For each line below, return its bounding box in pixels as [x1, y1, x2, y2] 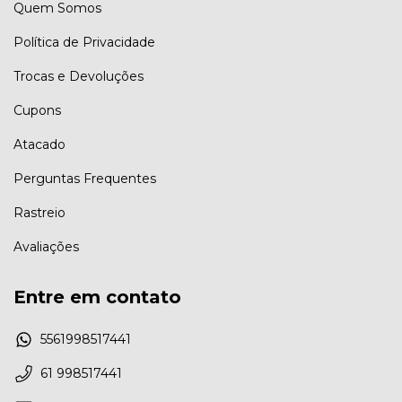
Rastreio [13, 204, 66, 221]
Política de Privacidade [13, 33, 155, 50]
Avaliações [13, 238, 79, 255]
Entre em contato [13, 285, 181, 308]
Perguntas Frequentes [13, 170, 156, 187]
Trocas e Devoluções [13, 67, 144, 84]
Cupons [13, 101, 61, 118]
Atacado [13, 135, 66, 153]
